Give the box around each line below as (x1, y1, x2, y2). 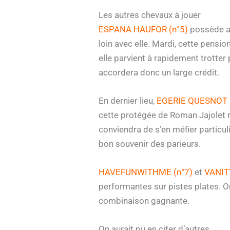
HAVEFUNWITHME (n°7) (99, 167, 193, 178)
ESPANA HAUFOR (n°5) (99, 24, 188, 34)
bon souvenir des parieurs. (99, 138, 201, 149)
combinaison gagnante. (99, 196, 189, 206)
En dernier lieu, (99, 95, 157, 106)
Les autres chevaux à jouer (99, 9, 201, 20)
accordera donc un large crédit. (99, 67, 219, 78)
